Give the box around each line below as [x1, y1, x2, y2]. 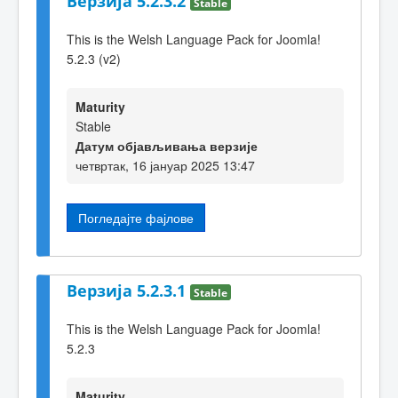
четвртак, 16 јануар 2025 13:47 [76, 156, 255, 175]
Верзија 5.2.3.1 [67, 280, 190, 302]
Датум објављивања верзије [76, 137, 258, 155]
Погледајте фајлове [78, 209, 194, 227]
